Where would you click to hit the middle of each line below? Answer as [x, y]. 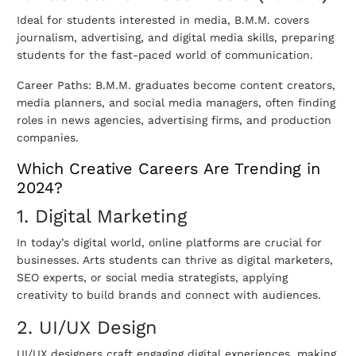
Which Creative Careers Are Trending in [168, 169]
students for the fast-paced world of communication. [165, 55]
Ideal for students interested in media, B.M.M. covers [163, 20]
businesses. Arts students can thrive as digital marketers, [175, 260]
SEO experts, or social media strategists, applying [152, 278]
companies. [48, 138]
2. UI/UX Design [87, 328]
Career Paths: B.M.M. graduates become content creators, [176, 85]
